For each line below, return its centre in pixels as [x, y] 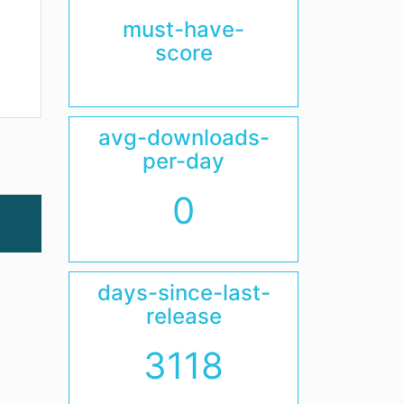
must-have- [184, 30]
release [184, 317]
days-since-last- [184, 293]
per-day [184, 161]
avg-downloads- [184, 138]
